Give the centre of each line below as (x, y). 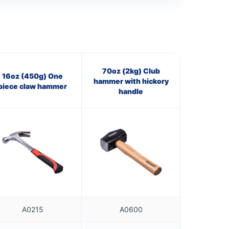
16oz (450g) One (32, 76)
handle (131, 91)
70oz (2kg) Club (131, 71)
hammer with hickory (131, 81)
